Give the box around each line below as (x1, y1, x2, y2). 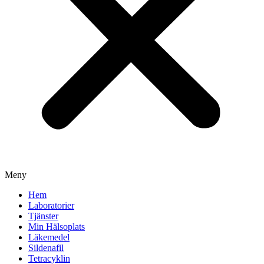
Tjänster (28, 211, 58, 221)
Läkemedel (28, 232, 70, 242)
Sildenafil (28, 243, 64, 253)
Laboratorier (28, 200, 74, 210)
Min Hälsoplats (28, 222, 85, 232)
